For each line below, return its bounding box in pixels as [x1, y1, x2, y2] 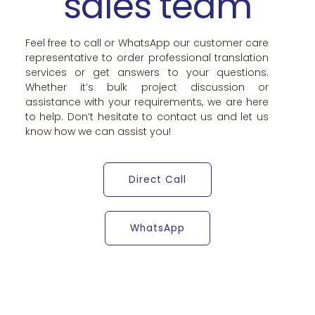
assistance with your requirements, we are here [25, 95, 269, 110]
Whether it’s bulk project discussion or [25, 80, 269, 95]
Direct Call [129, 172, 186, 186]
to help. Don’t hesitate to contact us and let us [25, 110, 269, 124]
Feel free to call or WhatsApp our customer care [25, 36, 269, 51]
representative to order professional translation [25, 51, 269, 65]
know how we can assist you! [25, 124, 171, 139]
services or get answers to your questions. [25, 65, 269, 80]
